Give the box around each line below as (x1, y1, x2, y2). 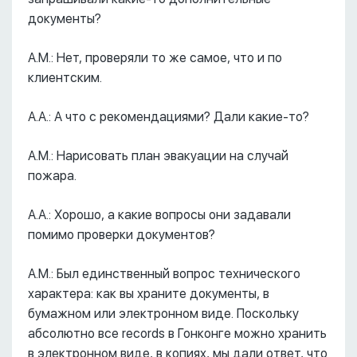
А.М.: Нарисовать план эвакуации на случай (28, 148, 288, 163)
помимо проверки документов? (28, 227, 215, 242)
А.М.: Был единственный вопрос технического (28, 266, 300, 281)
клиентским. (28, 70, 102, 85)
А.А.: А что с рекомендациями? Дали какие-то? (28, 109, 309, 124)
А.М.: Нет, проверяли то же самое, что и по (28, 50, 282, 65)
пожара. (28, 168, 76, 183)
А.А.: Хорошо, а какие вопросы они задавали (28, 207, 291, 222)
